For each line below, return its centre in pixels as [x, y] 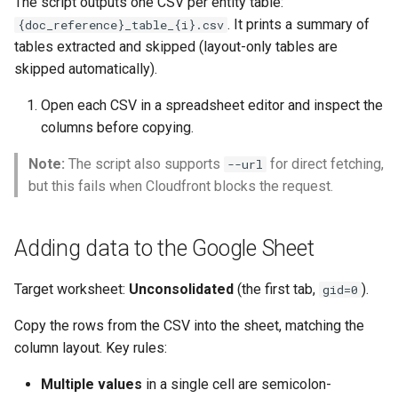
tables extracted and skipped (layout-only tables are [176, 47]
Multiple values [92, 384]
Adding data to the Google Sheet [164, 248]
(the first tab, [276, 289]
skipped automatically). [86, 69]
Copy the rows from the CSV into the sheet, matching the [189, 326]
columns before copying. [117, 127]
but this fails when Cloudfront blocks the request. [181, 186]
